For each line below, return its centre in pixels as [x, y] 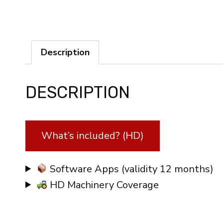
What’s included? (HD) [93, 135]
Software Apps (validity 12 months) [130, 169]
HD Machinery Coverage [103, 185]
